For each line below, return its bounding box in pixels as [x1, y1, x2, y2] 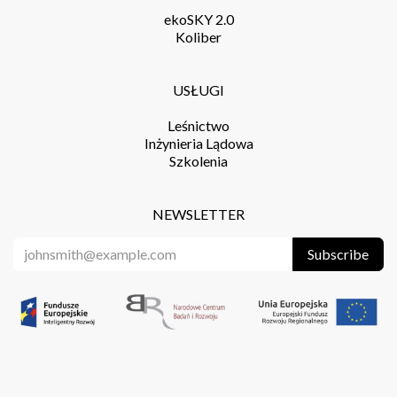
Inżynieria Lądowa [144, 134, 253, 152]
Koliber [175, 27, 222, 45]
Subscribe [307, 245, 369, 262]
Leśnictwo [167, 116, 230, 134]
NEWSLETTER [152, 205, 245, 222]
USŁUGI [173, 81, 224, 98]
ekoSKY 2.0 [163, 10, 234, 27]
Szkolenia [169, 152, 228, 169]
